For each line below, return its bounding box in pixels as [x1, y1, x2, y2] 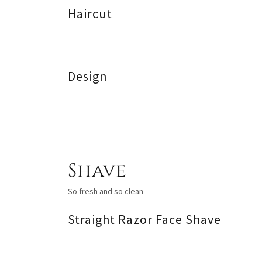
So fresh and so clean [68, 185, 143, 196]
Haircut [68, 5, 112, 22]
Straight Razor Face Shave [68, 211, 221, 227]
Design [68, 67, 108, 84]
